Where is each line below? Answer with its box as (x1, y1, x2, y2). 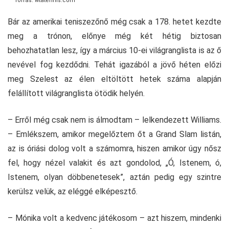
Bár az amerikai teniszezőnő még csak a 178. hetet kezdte (8, 17, 221, 27)
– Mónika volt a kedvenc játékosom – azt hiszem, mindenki (8, 213, 221, 223)
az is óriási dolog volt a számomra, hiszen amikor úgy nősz (8, 144, 221, 154)
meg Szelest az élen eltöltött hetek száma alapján (8, 74, 221, 84)
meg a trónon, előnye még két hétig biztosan (8, 31, 221, 41)
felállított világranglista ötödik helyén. (8, 88, 145, 99)
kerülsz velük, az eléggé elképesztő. (8, 187, 138, 197)
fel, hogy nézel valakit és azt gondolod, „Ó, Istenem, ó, (8, 158, 221, 168)
